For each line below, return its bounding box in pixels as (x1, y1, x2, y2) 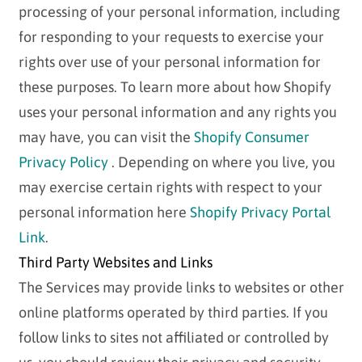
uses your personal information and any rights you (18, 103, 337, 121)
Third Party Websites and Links (18, 254, 213, 271)
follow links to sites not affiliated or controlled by (18, 329, 329, 347)
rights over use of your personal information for (18, 53, 321, 71)
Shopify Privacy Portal (189, 204, 330, 221)
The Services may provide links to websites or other (18, 279, 344, 297)
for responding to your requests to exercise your (18, 28, 324, 46)
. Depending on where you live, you (107, 154, 335, 171)
